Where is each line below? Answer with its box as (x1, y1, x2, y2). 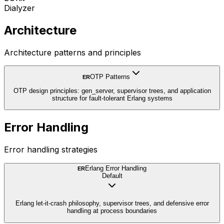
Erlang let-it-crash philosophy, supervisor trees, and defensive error (15, 199, 209, 207)
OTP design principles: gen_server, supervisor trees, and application (13, 87, 211, 95)
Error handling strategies (4, 144, 97, 155)
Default (101, 172, 122, 180)
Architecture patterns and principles (4, 47, 141, 57)
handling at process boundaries (67, 207, 157, 215)
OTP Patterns (89, 72, 130, 80)
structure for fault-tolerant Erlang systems (51, 94, 172, 102)
